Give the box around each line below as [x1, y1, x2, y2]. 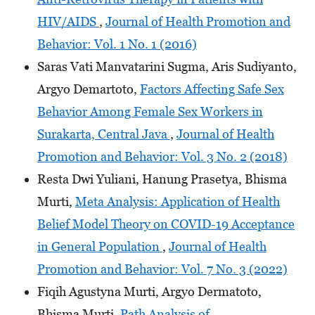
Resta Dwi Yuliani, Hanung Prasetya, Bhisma [37, 172, 287, 187]
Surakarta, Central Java [37, 127, 170, 142]
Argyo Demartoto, [37, 82, 140, 97]
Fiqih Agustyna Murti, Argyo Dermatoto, [37, 284, 262, 300]
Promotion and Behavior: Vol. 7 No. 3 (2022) [37, 262, 288, 277]
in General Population [37, 239, 162, 255]
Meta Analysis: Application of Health [75, 194, 280, 210]
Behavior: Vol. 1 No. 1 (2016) [37, 37, 197, 52]
